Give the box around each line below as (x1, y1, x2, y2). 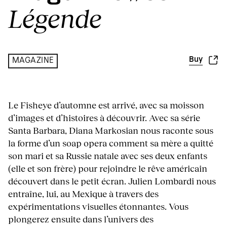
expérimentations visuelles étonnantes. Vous (8, 200, 188, 212)
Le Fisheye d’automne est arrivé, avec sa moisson (8, 99, 204, 110)
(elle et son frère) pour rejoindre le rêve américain (8, 162, 207, 174)
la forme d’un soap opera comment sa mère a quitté (8, 137, 213, 148)
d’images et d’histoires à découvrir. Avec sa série (8, 111, 200, 123)
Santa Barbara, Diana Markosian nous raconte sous (8, 124, 213, 136)
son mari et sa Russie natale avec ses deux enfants (8, 149, 207, 161)
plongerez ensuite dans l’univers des (8, 213, 154, 224)
